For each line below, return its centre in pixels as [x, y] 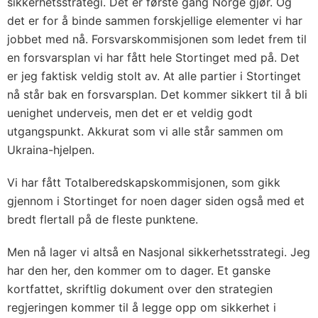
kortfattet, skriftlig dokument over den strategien [140, 289]
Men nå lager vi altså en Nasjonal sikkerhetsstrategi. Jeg [159, 252]
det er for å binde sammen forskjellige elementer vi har [155, 21]
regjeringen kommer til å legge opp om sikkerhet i [142, 307]
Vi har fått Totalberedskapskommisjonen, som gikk [144, 182]
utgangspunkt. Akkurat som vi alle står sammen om [145, 131]
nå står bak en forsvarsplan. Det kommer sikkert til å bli [157, 94]
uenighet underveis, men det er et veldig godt [130, 113]
